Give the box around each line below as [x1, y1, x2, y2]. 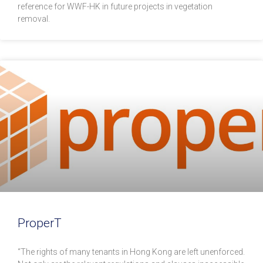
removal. [18, 14, 50, 24]
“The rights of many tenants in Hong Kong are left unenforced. [18, 247, 245, 257]
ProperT [18, 216, 62, 231]
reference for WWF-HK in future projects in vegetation [18, 2, 213, 12]
